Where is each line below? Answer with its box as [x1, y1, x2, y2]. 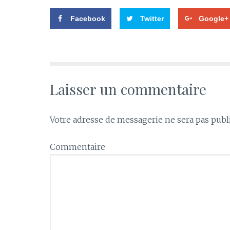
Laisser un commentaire [50, 80, 206, 99]
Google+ [198, 14, 228, 23]
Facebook [70, 14, 105, 23]
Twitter [140, 14, 164, 23]
